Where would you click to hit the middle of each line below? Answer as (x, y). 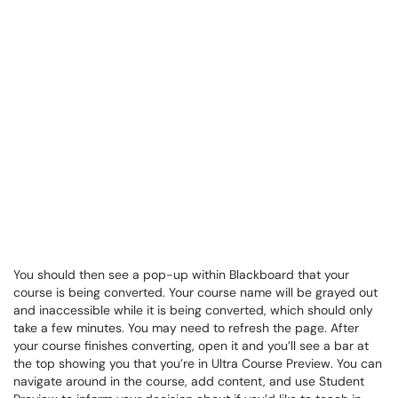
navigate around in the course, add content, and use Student (189, 381)
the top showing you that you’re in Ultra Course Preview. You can (198, 363)
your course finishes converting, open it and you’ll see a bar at (191, 346)
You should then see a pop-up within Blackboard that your (181, 275)
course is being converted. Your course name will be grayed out (195, 292)
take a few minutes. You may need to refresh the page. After (186, 328)
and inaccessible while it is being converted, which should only (193, 310)
